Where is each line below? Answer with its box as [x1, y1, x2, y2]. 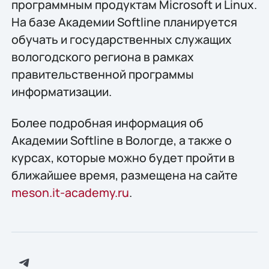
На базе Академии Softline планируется [11, 14, 237, 31]
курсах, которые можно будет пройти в [11, 149, 235, 166]
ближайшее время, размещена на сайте [11, 166, 238, 183]
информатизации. [11, 83, 112, 100]
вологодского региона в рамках [11, 49, 194, 65]
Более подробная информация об [11, 114, 204, 131]
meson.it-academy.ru [11, 184, 129, 201]
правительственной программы [11, 66, 194, 83]
